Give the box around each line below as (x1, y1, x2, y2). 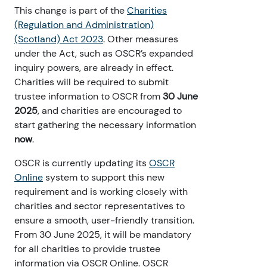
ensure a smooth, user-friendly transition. (14, 214, 194, 227)
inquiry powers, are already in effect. (14, 61, 173, 74)
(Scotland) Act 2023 (14, 33, 103, 46)
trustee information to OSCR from (14, 90, 163, 103)
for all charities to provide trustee (14, 243, 160, 256)
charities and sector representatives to (14, 200, 185, 213)
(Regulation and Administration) (14, 18, 154, 32)
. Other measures (103, 33, 178, 46)
